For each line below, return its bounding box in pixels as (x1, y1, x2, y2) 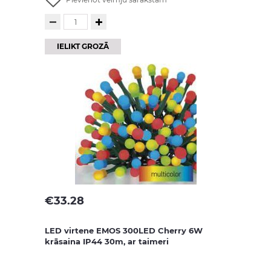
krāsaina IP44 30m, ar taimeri (45, 237, 169, 246)
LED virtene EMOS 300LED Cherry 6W (45, 226, 203, 235)
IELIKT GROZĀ (57, 42, 109, 51)
